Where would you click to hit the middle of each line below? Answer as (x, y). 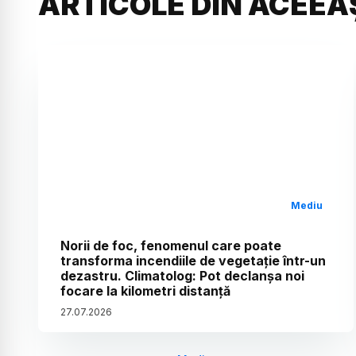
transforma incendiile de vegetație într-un (193, 261)
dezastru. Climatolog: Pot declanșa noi (182, 276)
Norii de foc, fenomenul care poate (171, 246)
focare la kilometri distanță (145, 291)
